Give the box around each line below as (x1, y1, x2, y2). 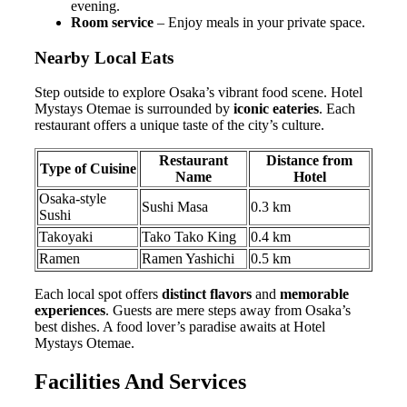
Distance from (266, 153, 352, 169)
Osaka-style (39, 191, 106, 207)
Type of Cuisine (39, 161, 136, 177)
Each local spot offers (35, 286, 162, 303)
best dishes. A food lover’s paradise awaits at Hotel (35, 319, 325, 335)
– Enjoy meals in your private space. (154, 14, 365, 30)
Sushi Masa (142, 199, 208, 215)
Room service (71, 14, 154, 30)
